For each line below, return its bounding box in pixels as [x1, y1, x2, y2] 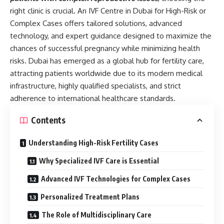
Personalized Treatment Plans [40, 192, 139, 201]
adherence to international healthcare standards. [10, 93, 175, 103]
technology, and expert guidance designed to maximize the [10, 30, 211, 40]
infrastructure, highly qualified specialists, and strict [10, 80, 181, 90]
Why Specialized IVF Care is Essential [39, 156, 159, 165]
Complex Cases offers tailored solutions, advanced [10, 18, 182, 28]
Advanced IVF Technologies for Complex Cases [41, 174, 190, 183]
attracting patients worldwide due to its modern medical [10, 68, 202, 78]
